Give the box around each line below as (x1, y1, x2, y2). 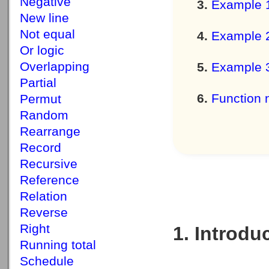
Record (20, 141, 61, 155)
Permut (20, 92, 61, 106)
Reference (20, 173, 79, 187)
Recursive (20, 157, 77, 171)
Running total (20, 238, 96, 252)
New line (20, 11, 69, 25)
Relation (20, 189, 67, 204)
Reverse (20, 205, 68, 220)
